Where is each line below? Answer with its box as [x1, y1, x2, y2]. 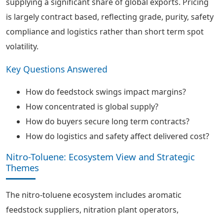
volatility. [6, 41, 38, 52]
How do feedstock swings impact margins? [26, 86, 186, 97]
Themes [6, 161, 39, 174]
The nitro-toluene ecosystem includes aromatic [6, 189, 182, 200]
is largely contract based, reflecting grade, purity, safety [6, 11, 214, 22]
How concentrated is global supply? [26, 101, 158, 112]
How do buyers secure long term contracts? [26, 116, 189, 127]
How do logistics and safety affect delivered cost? [26, 131, 209, 142]
